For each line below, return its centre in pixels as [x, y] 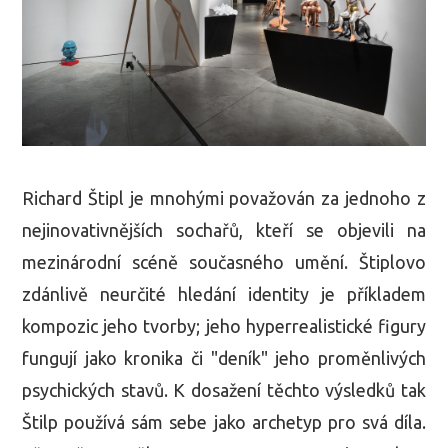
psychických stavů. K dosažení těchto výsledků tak [224, 389]
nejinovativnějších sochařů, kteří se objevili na [224, 229]
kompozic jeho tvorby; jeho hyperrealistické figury [224, 325]
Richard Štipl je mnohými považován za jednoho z [224, 197]
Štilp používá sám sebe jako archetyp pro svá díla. [224, 421]
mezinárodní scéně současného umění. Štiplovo [224, 261]
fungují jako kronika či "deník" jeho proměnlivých [224, 357]
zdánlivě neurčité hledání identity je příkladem [224, 293]
